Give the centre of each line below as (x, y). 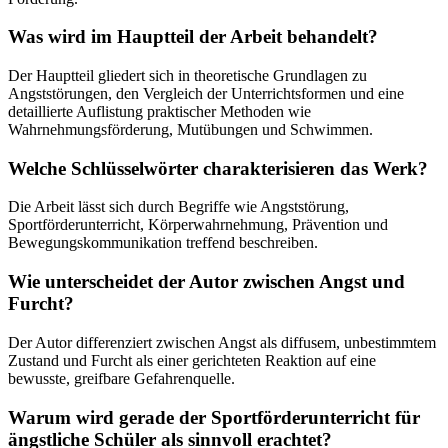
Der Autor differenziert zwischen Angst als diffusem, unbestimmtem (222, 342)
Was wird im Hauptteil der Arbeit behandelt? (193, 37)
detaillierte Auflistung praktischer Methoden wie (159, 112)
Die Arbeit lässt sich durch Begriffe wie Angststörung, (178, 207)
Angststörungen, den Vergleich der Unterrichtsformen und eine (206, 94)
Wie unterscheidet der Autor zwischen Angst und (206, 282)
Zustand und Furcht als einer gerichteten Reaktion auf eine (192, 360)
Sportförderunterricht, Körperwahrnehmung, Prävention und (198, 225)
